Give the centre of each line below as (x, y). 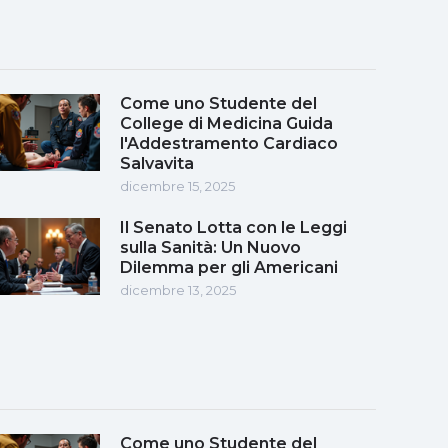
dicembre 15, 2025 (177, 185)
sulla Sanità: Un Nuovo (210, 247)
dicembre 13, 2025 (178, 289)
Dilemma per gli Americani (229, 267)
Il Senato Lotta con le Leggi (233, 227)
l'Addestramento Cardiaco (229, 143)
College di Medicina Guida (226, 123)
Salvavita (157, 163)
